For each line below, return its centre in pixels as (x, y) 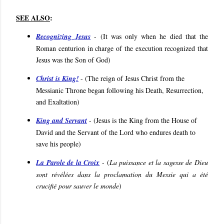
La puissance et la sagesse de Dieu (159, 162)
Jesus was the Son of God (72, 60)
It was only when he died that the (155, 36)
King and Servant (61, 121)
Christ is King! (57, 79)
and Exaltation (56, 102)
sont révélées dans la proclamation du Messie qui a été (122, 174)
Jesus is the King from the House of (146, 120)
